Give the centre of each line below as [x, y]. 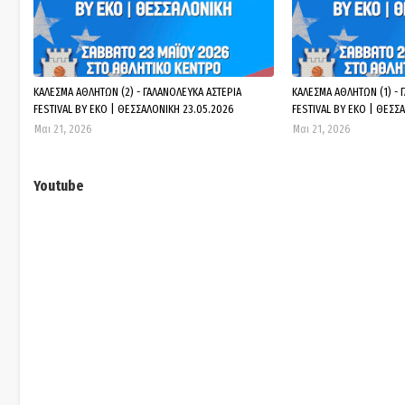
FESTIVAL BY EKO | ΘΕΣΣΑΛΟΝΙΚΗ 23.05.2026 [134, 108]
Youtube [59, 185]
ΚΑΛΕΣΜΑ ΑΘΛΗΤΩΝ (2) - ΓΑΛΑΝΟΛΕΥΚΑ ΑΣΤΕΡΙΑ [137, 91]
